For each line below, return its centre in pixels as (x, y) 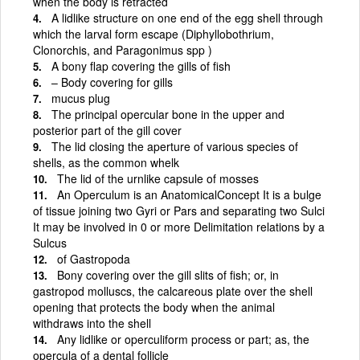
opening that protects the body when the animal (154, 307)
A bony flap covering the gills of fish (141, 65)
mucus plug (81, 98)
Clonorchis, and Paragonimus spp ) (123, 49)
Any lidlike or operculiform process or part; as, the (183, 339)
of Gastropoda (94, 258)
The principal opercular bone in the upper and (168, 114)
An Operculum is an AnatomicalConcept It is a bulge (189, 194)
